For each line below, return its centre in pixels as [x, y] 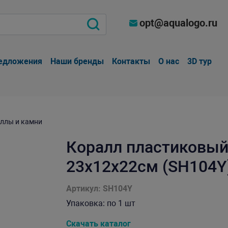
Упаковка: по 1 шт [101, 203]
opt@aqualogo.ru [179, 23]
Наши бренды [77, 61]
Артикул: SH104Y [99, 189]
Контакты [131, 61]
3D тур [200, 61]
